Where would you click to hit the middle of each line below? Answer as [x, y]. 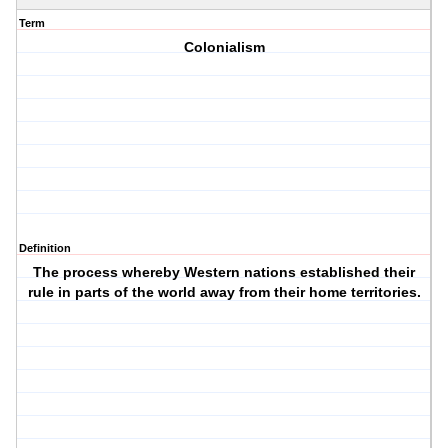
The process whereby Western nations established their [224, 272]
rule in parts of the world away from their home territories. [224, 292]
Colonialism [224, 47]
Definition [45, 248]
